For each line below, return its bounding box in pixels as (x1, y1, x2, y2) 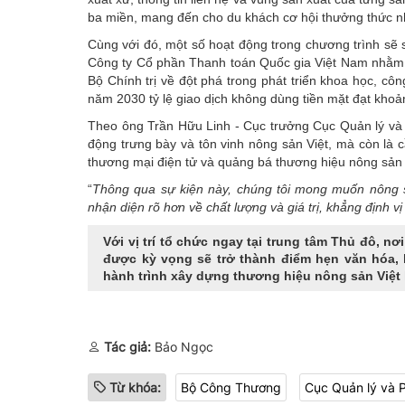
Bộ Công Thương (181, 379, 281, 395)
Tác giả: (104, 338, 151, 354)
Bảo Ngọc (151, 338, 213, 354)
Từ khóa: (109, 379, 161, 395)
